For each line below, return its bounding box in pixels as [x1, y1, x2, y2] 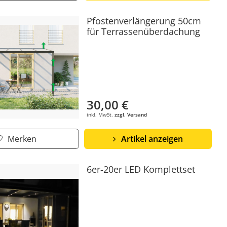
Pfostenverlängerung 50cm [87, 14, 202, 27]
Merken [7, 133, 36, 145]
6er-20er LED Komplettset [87, 163, 196, 176]
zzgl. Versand [115, 111, 147, 119]
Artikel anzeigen [121, 133, 183, 145]
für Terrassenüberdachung [87, 25, 201, 37]
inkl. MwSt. [87, 111, 115, 119]
